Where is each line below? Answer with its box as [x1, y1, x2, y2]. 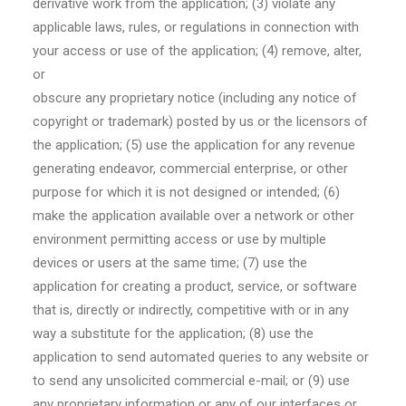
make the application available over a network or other [33, 208, 354, 224]
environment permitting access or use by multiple [33, 231, 326, 247]
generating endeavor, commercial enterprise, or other [33, 160, 348, 177]
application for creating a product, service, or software [33, 278, 357, 295]
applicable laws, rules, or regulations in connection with [33, 19, 359, 35]
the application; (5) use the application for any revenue [33, 137, 355, 153]
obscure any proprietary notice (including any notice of [33, 90, 357, 106]
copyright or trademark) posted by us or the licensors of [33, 113, 368, 130]
